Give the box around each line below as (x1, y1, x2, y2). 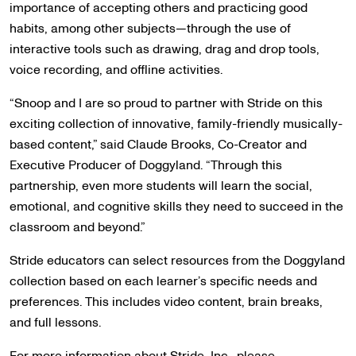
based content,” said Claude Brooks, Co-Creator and (10, 136, 307, 153)
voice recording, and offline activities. (10, 61, 222, 79)
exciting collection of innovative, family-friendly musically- (10, 115, 342, 133)
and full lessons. (10, 314, 101, 331)
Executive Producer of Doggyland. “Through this (10, 157, 282, 174)
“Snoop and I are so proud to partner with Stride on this (10, 95, 323, 112)
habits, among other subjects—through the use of (10, 20, 291, 37)
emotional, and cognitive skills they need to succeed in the (10, 198, 343, 215)
